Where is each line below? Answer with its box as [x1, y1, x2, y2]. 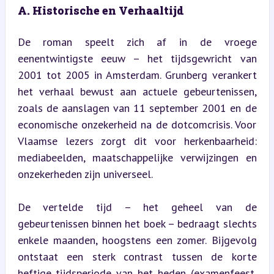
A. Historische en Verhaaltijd [17, 2, 184, 18]
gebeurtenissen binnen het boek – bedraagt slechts [17, 216, 257, 231]
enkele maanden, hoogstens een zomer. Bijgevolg [17, 232, 257, 247]
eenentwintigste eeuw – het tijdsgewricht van [17, 51, 257, 65]
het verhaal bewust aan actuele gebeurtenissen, [17, 84, 257, 98]
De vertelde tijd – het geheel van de [17, 199, 257, 214]
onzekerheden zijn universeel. [17, 166, 153, 181]
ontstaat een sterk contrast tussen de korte [17, 249, 257, 264]
